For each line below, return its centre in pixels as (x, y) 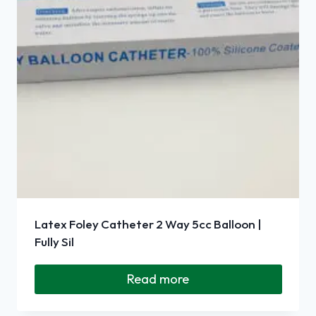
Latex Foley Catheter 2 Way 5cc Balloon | (147, 224)
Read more (158, 279)
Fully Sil (54, 241)
